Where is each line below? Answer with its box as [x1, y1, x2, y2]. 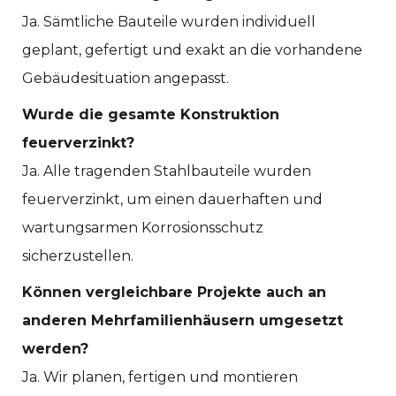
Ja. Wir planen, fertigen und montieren [22, 369, 298, 386]
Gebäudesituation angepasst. [22, 70, 229, 88]
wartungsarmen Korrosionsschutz [22, 219, 263, 237]
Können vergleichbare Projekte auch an [22, 284, 326, 301]
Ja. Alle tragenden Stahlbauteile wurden [22, 163, 311, 180]
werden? [22, 340, 88, 358]
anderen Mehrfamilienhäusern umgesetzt [22, 312, 343, 330]
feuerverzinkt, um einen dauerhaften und [22, 191, 323, 209]
